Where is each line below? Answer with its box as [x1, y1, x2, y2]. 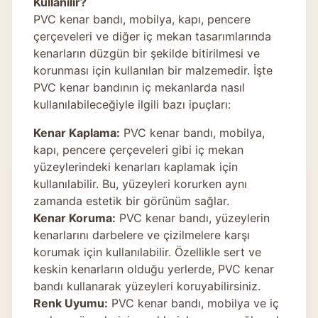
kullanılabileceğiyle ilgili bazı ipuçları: [33, 97, 231, 111]
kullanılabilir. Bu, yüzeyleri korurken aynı [33, 176, 247, 191]
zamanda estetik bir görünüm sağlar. [33, 193, 229, 208]
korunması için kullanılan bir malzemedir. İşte [33, 62, 273, 77]
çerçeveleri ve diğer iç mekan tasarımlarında [33, 28, 271, 43]
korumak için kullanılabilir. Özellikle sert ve [33, 244, 261, 259]
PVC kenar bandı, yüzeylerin [116, 210, 270, 225]
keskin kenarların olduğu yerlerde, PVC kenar [33, 261, 274, 276]
